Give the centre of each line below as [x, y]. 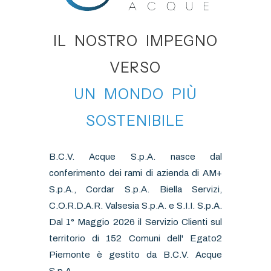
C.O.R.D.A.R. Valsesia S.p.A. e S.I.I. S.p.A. [135, 205]
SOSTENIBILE [135, 120]
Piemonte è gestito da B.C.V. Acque [135, 254]
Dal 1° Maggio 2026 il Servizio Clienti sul [135, 222]
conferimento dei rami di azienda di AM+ [135, 173]
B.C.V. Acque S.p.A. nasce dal [135, 156]
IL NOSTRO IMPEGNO [135, 41]
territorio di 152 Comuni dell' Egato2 [135, 238]
